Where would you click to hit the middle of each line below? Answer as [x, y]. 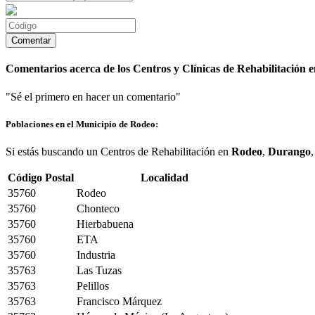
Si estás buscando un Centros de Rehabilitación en [118, 152]
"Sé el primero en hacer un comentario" [93, 96]
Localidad [164, 178]
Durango [289, 152]
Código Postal [41, 178]
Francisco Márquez [119, 301]
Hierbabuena [105, 224]
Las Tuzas [99, 270]
